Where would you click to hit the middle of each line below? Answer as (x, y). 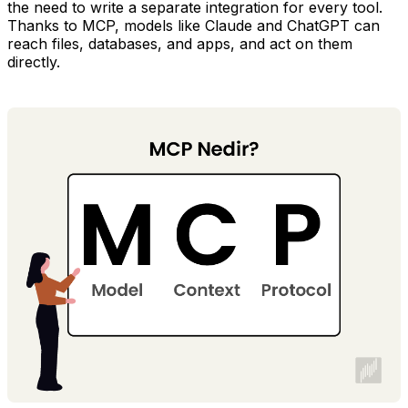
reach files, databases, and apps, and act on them (180, 43)
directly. (34, 61)
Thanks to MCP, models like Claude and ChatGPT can (194, 25)
